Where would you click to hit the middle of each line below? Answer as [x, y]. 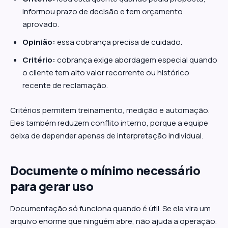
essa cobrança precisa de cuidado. [119, 42]
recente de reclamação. [65, 85]
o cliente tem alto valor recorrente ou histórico [106, 73]
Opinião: [39, 42]
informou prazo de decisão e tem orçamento [103, 11]
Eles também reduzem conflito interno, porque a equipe [109, 123]
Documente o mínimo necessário [105, 170]
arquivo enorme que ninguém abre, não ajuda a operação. [113, 221]
